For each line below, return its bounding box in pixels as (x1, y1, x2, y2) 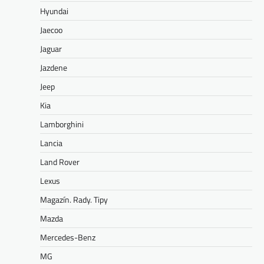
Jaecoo (40, 23, 62, 36)
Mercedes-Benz (40, 230, 95, 243)
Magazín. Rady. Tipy (40, 193, 108, 206)
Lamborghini (40, 117, 84, 130)
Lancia (40, 136, 62, 149)
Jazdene (40, 61, 67, 74)
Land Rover (40, 155, 80, 168)
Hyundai (40, 4, 68, 17)
